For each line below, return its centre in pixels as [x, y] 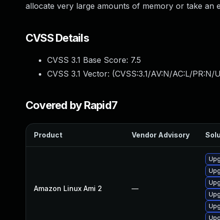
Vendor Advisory [161, 135]
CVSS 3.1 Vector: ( [81, 74]
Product [48, 135]
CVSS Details [57, 38]
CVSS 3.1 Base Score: [89, 60]
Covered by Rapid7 [72, 105]
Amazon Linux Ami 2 [68, 188]
